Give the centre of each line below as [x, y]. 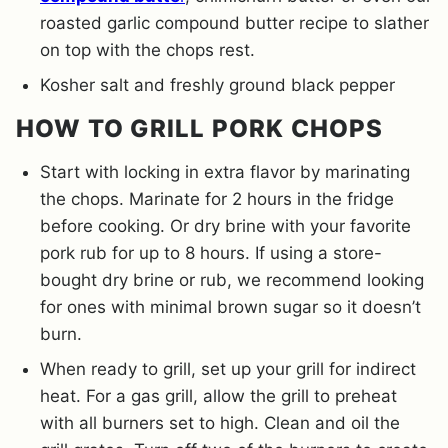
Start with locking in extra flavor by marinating [225, 171]
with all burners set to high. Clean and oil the [220, 422]
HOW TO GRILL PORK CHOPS [200, 128]
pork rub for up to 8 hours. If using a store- [211, 252]
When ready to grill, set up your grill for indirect [228, 368]
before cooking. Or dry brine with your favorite [225, 225]
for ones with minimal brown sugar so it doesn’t [230, 306]
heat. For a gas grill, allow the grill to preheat [218, 395]
